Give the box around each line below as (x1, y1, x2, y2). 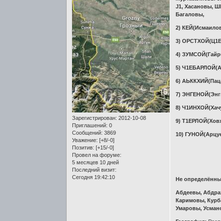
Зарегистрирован (72, 114, 116, 121)
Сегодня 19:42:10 (72, 174, 115, 180)
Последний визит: (72, 166, 117, 173)
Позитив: (72, 144, 95, 150)
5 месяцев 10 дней (72, 159, 119, 165)
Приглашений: (72, 122, 108, 128)
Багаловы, (176, 11, 205, 17)
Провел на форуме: (72, 151, 122, 158)
